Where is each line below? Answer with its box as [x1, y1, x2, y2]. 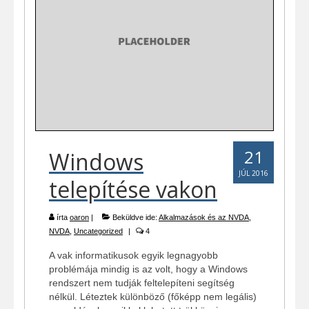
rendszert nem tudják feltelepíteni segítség [49, 277, 235, 289]
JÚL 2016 [239, 168, 268, 179]
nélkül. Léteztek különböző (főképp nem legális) [49, 291, 257, 303]
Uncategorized [74, 227, 123, 236]
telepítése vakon [49, 175, 217, 205]
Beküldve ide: [110, 213, 159, 222]
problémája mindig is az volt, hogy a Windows [49, 263, 248, 275]
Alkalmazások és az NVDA [159, 213, 249, 222]
